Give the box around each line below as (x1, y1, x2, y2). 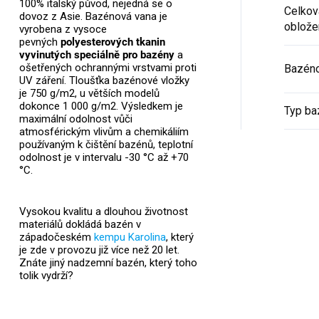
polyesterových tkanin (57, 36, 165, 49)
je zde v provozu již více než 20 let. (19, 244, 179, 257)
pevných (19, 36, 58, 49)
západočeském (19, 231, 94, 244)
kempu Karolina (93, 231, 166, 244)
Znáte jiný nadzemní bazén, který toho (19, 256, 197, 270)
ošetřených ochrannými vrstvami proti (19, 61, 197, 75)
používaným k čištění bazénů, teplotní (19, 138, 193, 152)
